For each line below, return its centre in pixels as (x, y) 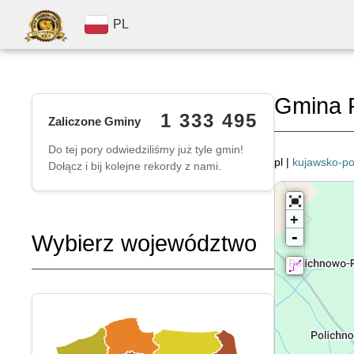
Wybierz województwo (144, 243)
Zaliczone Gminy (94, 121)
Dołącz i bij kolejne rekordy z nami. (135, 166)
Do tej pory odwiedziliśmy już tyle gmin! (146, 149)
